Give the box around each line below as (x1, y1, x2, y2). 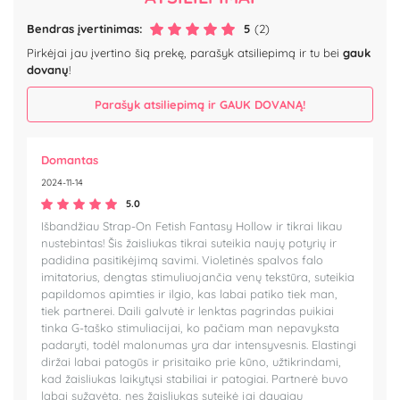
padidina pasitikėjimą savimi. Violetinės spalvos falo (41, 253, 323, 268)
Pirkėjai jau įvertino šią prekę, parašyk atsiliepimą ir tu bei (27, 46, 343, 61)
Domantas (41, 153, 98, 168)
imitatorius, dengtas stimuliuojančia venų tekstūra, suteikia (41, 270, 354, 285)
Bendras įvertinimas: (27, 21, 143, 37)
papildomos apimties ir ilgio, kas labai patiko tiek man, (41, 287, 337, 302)
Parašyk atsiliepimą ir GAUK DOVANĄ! (95, 96, 305, 112)
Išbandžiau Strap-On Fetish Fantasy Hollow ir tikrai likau (41, 219, 342, 234)
